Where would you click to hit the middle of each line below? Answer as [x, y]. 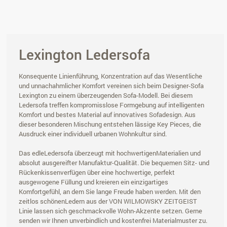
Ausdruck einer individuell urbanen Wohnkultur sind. [93, 134]
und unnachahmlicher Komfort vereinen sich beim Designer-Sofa [111, 86]
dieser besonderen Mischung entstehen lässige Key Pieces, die [110, 124]
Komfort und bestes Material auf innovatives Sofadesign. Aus [107, 115]
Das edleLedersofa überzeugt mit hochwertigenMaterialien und [110, 153]
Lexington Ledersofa [84, 55]
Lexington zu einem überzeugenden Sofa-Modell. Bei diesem [106, 96]
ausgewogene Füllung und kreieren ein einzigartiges [93, 182]
